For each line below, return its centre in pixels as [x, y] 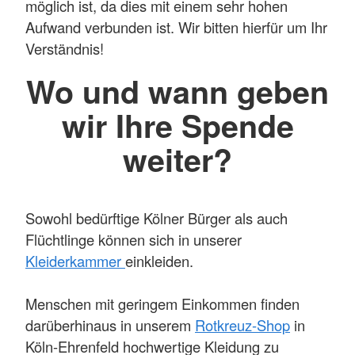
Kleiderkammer [75, 261]
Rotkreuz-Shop [242, 325]
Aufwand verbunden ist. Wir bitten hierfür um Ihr [176, 27]
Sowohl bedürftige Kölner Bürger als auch [157, 218]
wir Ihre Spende [177, 125]
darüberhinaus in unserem [110, 325]
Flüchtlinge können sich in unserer [134, 240]
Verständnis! [65, 49]
